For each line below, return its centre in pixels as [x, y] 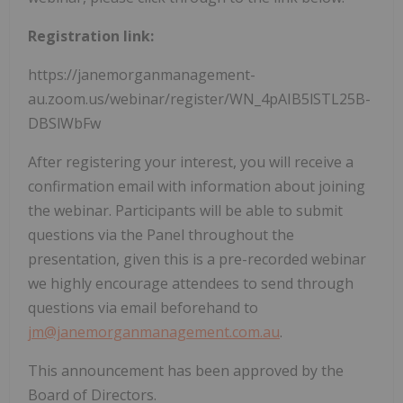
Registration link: [91, 36]
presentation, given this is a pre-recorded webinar [197, 259]
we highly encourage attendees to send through [191, 283]
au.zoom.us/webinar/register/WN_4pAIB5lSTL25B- [199, 99]
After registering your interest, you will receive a [191, 161]
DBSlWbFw [64, 123]
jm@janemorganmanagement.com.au [154, 331]
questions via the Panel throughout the [161, 234]
